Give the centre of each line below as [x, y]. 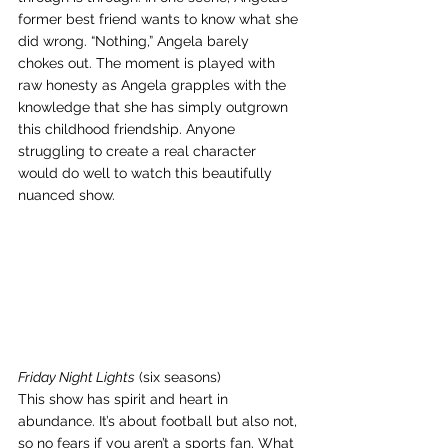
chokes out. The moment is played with [148, 63]
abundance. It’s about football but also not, [159, 420]
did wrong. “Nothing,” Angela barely [135, 41]
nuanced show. [66, 195]
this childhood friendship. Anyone [128, 129]
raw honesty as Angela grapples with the [154, 85]
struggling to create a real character [139, 151]
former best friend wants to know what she [160, 19]
